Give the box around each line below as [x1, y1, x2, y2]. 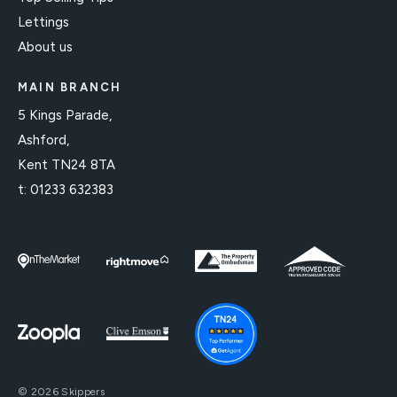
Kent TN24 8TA [18, 156, 115, 173]
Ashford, [18, 131, 69, 148]
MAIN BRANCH [18, 80, 122, 94]
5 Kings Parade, [18, 106, 112, 123]
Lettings [18, 13, 69, 30]
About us [18, 38, 73, 55]
